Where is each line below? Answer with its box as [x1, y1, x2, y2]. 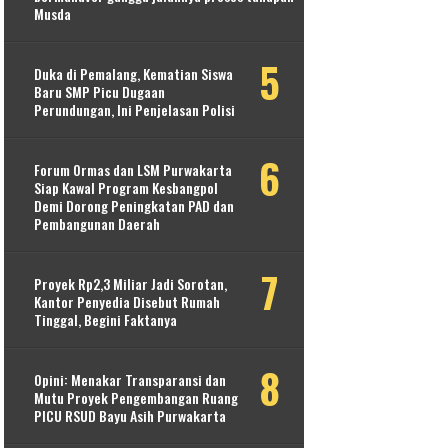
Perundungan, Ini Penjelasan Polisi [34, 98, 236, 120]
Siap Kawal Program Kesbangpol [34, 176, 219, 198]
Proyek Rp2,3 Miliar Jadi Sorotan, [34, 272, 228, 294]
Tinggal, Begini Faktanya [34, 308, 178, 330]
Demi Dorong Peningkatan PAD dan [34, 194, 235, 216]
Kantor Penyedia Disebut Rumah [34, 290, 221, 312]
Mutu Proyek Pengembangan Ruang [34, 386, 239, 408]
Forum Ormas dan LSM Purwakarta [34, 158, 233, 180]
